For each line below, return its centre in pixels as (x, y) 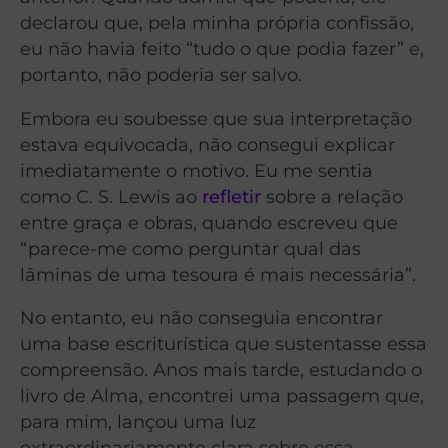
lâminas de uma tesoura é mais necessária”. (218, 274)
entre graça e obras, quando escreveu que (209, 222)
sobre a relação (332, 196)
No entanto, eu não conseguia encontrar (201, 318)
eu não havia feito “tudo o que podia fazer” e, (222, 48)
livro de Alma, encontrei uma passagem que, (222, 396)
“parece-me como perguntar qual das (190, 248)
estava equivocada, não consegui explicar (207, 144)
